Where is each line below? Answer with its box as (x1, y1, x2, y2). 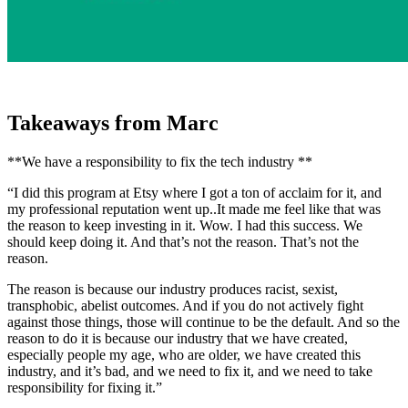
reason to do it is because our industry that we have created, (7, 330, 348, 346)
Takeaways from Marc (7, 110, 219, 135)
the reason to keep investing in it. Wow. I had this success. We (7, 217, 362, 233)
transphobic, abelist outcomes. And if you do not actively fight (7, 297, 363, 313)
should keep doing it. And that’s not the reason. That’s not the (7, 233, 359, 250)
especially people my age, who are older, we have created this (7, 346, 361, 362)
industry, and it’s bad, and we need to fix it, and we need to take (7, 362, 372, 379)
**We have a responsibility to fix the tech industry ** (7, 153, 312, 169)
